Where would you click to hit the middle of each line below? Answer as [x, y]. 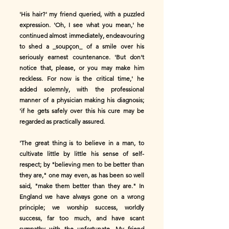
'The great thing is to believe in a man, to [82, 143]
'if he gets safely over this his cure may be [82, 111]
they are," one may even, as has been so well [82, 175]
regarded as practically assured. [62, 121]
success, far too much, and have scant [82, 218]
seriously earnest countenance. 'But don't [82, 57]
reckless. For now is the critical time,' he [82, 78]
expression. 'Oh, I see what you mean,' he [82, 25]
